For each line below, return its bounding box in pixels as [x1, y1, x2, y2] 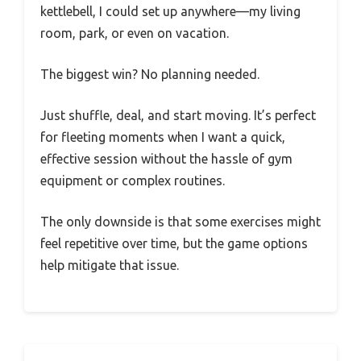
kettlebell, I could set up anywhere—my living [40, 4, 301, 19]
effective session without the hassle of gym [40, 151, 293, 167]
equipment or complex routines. [40, 173, 225, 189]
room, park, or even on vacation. [40, 26, 229, 41]
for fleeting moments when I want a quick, [40, 130, 285, 145]
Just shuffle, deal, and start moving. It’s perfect [40, 108, 316, 123]
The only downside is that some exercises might [40, 214, 321, 230]
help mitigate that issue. [40, 258, 179, 273]
